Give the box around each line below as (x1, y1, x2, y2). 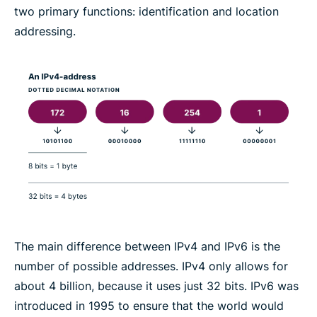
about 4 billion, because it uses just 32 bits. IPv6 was (14, 278, 299, 293)
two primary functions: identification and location (14, 4, 279, 19)
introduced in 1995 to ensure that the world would (14, 298, 284, 313)
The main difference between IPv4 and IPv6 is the (14, 238, 280, 253)
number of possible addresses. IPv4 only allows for (14, 258, 288, 273)
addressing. (14, 24, 76, 39)
